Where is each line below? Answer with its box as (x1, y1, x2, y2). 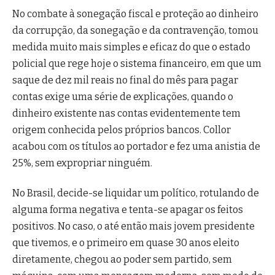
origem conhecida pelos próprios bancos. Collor (12, 123, 231, 136)
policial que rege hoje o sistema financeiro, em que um (12, 57, 261, 69)
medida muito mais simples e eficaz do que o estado (12, 41, 250, 53)
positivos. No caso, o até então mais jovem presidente (12, 220, 255, 232)
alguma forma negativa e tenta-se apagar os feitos (12, 203, 243, 215)
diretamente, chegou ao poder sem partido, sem (12, 253, 232, 265)
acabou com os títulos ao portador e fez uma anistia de (12, 140, 260, 152)
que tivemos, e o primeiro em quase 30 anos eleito (12, 236, 239, 249)
